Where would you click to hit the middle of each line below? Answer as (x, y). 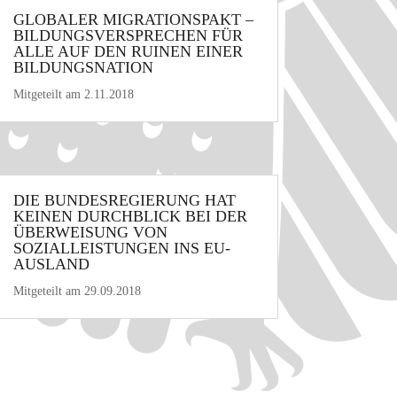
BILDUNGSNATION (83, 67)
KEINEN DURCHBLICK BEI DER (130, 216)
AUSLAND (51, 264)
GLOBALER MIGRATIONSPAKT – (133, 19)
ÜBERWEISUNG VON (90, 232)
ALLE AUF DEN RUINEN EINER (128, 51)
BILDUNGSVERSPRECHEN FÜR (128, 35)
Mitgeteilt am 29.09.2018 (77, 291)
